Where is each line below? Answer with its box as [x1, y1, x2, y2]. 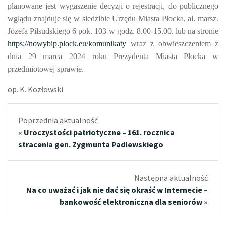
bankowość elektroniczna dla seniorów [60, 196, 202, 207]
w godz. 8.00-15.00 [108, 26, 172, 35]
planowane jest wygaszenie [8, 1, 100, 10]
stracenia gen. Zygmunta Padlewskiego [18, 139, 163, 149]
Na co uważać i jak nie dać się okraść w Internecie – [26, 184, 208, 195]
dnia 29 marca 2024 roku [8, 51, 114, 61]
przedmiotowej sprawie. [8, 64, 84, 73]
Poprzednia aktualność [18, 115, 98, 125]
